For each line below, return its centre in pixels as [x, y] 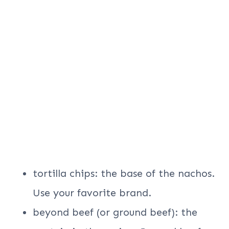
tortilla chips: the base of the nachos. [124, 174]
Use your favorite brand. [92, 193]
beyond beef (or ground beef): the [115, 212]
